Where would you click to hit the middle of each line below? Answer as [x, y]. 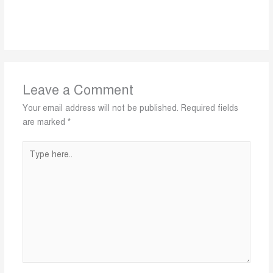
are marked [45, 122]
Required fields [209, 108]
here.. [32, 161]
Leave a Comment [78, 90]
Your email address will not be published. [100, 108]
